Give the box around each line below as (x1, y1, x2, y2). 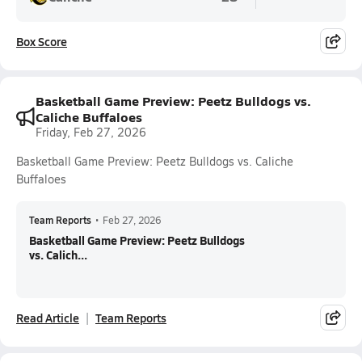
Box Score (16, 33, 67, 49)
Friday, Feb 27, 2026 (36, 124, 146, 140)
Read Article (16, 309, 79, 326)
